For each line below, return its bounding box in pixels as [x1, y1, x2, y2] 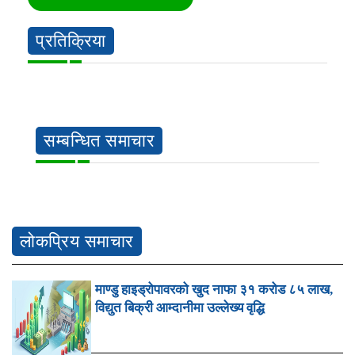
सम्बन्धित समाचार [44, 130, 155, 151]
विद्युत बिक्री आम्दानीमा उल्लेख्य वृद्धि [95, 300, 265, 315]
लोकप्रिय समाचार [20, 231, 134, 251]
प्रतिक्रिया [36, 30, 106, 51]
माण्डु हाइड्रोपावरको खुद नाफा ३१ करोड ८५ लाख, [95, 281, 333, 297]
